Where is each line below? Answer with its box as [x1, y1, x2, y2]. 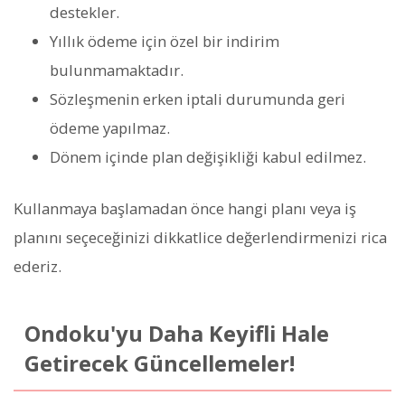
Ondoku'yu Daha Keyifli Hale [24, 319, 329, 348]
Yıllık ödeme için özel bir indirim [50, 30, 279, 52]
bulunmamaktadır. [50, 59, 184, 80]
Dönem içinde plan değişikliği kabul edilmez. [50, 146, 366, 167]
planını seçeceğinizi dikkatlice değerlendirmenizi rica [14, 226, 387, 248]
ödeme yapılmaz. [50, 117, 170, 138]
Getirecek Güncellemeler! [24, 349, 295, 378]
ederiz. [14, 255, 61, 277]
